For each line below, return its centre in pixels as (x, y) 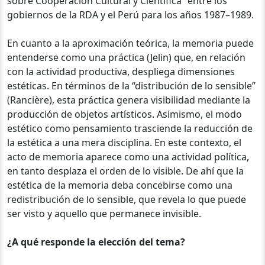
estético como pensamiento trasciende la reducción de (130, 128)
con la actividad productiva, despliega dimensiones (121, 71)
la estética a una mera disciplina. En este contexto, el (124, 142)
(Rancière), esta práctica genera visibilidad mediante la (129, 100)
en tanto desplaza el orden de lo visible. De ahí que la (125, 171)
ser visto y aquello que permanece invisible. (104, 213)
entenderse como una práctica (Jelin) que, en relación (126, 57)
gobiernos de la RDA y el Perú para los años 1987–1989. (130, 14)
